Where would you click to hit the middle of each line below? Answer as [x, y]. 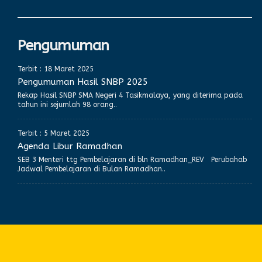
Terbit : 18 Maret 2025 [56, 69]
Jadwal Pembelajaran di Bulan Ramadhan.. [92, 169]
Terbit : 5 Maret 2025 [54, 133]
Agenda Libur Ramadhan [70, 146]
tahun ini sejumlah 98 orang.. [67, 104]
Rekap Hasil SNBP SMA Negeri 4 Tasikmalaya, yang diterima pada [130, 95]
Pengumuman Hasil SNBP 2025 [83, 82]
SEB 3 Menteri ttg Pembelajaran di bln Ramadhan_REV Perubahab [132, 159]
